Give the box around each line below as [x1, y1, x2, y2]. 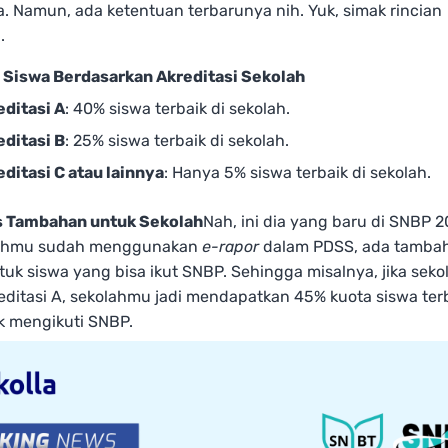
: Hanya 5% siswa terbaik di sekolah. [164, 163, 431, 183]
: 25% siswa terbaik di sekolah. [65, 131, 289, 151]
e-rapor [202, 237, 259, 257]
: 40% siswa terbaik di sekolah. [65, 99, 290, 119]
